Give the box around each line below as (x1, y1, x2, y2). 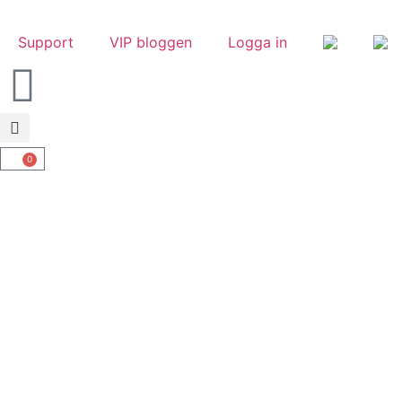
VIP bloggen (109, 33, 192, 51)
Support (18, 33, 74, 51)
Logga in (228, 33, 287, 51)
